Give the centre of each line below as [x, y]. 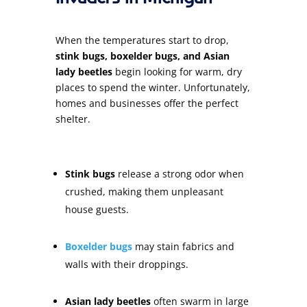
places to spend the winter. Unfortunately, [152, 87]
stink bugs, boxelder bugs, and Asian [142, 56]
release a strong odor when [179, 173]
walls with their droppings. [126, 264]
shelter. [73, 119]
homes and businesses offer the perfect [147, 103]
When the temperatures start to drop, [142, 40]
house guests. [97, 209]
